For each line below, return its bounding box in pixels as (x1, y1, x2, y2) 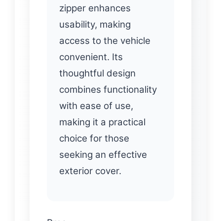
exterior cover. (59, 165, 121, 177)
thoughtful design (59, 68, 136, 79)
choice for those (59, 133, 129, 145)
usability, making (59, 19, 131, 31)
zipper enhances (59, 2, 131, 14)
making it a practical (59, 116, 146, 128)
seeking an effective (59, 149, 147, 161)
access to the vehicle (59, 35, 150, 47)
